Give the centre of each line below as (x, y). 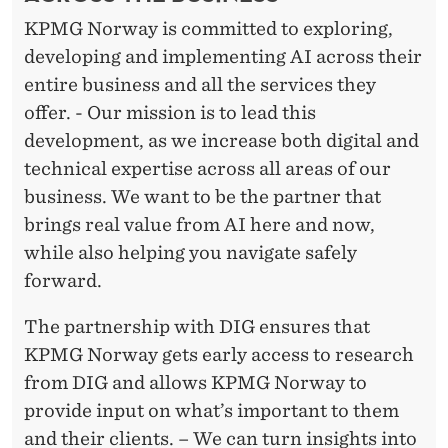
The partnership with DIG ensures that (197, 327)
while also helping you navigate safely (190, 253)
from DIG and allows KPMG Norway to (195, 383)
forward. (63, 281)
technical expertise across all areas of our (207, 169)
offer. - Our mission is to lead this (170, 113)
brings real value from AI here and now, (199, 225)
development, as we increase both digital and (221, 141)
